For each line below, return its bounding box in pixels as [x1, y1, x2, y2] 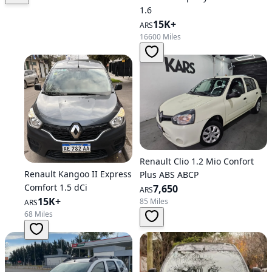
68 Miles [24, 208, 53, 219]
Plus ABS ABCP [140, 169, 199, 180]
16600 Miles [140, 31, 181, 42]
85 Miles [140, 196, 168, 206]
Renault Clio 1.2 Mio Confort [140, 155, 254, 167]
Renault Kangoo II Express [24, 168, 132, 180]
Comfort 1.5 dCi [24, 181, 87, 193]
